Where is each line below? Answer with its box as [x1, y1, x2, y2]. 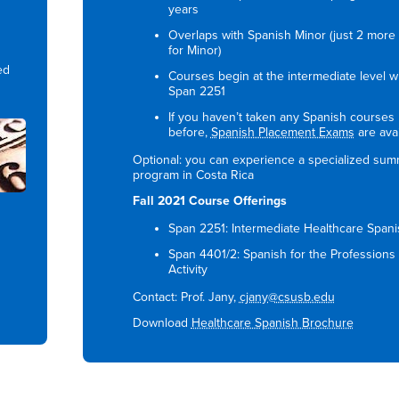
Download [132, 314, 191, 330]
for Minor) [167, 42, 221, 58]
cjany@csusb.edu [239, 289, 335, 305]
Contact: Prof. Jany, [132, 289, 240, 305]
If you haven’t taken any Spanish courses [167, 109, 395, 125]
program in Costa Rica [132, 167, 254, 183]
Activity [167, 261, 208, 277]
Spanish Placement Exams [210, 124, 354, 140]
